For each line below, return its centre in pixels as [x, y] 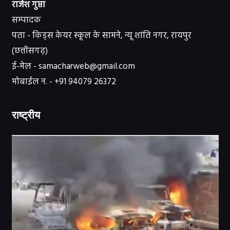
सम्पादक [26, 21]
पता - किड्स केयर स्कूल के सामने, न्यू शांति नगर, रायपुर [101, 36]
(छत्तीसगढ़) [30, 51]
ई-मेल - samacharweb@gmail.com [73, 67]
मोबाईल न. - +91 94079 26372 [64, 82]
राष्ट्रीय [26, 115]
